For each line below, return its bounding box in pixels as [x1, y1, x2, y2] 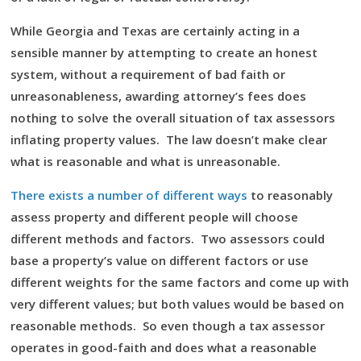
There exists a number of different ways [10, 187, 247, 203]
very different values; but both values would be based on [10, 296, 344, 312]
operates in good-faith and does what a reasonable [10, 339, 317, 355]
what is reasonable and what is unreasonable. [10, 153, 280, 169]
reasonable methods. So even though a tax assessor [10, 317, 325, 334]
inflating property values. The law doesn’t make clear [10, 131, 327, 147]
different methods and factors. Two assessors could [10, 230, 325, 247]
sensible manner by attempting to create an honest [10, 44, 317, 60]
